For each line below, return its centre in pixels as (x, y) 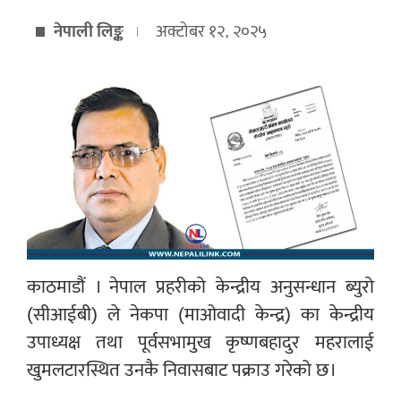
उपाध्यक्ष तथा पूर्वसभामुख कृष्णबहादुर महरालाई (200, 342)
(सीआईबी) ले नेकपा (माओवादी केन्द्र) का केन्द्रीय (200, 314)
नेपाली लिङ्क (89, 31)
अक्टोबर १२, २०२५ (211, 31)
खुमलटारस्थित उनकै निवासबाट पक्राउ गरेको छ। (182, 370)
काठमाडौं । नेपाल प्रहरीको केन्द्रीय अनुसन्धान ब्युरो (200, 286)
